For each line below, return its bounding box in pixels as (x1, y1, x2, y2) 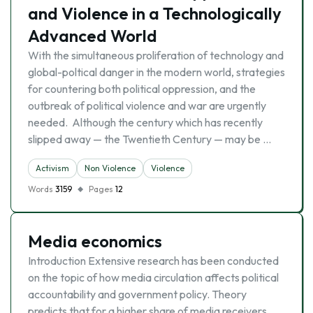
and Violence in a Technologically (28, 3, 282, 24)
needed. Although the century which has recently (28, 115, 263, 129)
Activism (36, 163, 69, 173)
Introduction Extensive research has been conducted (28, 254, 279, 268)
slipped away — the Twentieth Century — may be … (28, 132, 271, 146)
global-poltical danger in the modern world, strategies (28, 65, 285, 79)
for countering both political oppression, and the (28, 82, 256, 96)
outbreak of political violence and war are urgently (28, 99, 266, 112)
